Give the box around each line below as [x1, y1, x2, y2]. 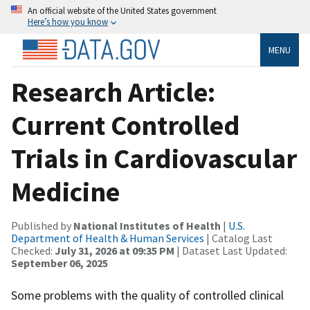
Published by [11, 218, 73, 232]
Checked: [11, 243, 55, 257]
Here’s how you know [28, 16, 108, 27]
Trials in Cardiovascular [11, 140, 297, 176]
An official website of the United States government [28, 5, 217, 16]
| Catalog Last [204, 230, 273, 245]
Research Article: [11, 74, 215, 109]
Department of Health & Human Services [11, 230, 204, 245]
